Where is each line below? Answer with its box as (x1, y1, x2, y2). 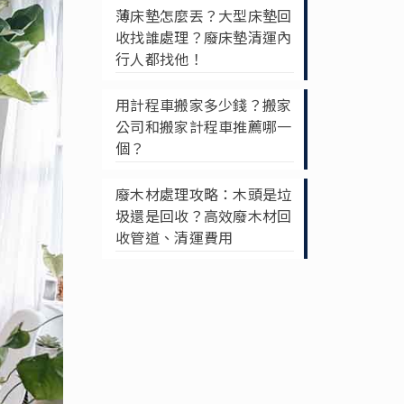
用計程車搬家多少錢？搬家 (115, 94, 292, 115)
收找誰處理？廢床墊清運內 (115, 26, 292, 48)
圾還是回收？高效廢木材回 (115, 205, 292, 226)
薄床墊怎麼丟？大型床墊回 (115, 5, 292, 26)
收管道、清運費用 (115, 226, 234, 248)
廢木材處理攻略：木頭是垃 (115, 183, 292, 205)
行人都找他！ (115, 48, 204, 69)
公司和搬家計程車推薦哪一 (115, 115, 292, 137)
